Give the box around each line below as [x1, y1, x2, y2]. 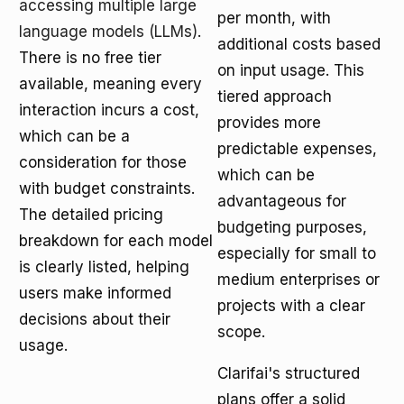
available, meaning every [19, 75, 202, 93]
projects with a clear [217, 297, 365, 315]
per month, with [217, 9, 331, 27]
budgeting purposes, [217, 218, 367, 236]
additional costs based [217, 35, 381, 53]
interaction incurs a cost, [19, 101, 199, 119]
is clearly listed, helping [19, 258, 189, 276]
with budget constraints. [19, 179, 195, 197]
